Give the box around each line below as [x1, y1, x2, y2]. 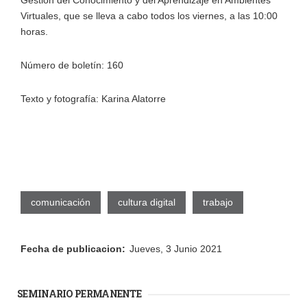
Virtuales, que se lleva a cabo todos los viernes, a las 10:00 [21, 10, 278, 21]
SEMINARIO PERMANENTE [17, 287, 141, 301]
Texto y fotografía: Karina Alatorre [21, 93, 169, 104]
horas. [21, 25, 51, 37]
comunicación [31, 197, 90, 208]
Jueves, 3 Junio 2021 [130, 243, 222, 255]
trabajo [203, 197, 233, 208]
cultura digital [118, 197, 175, 208]
